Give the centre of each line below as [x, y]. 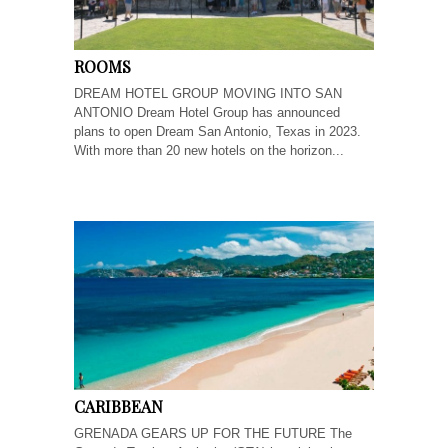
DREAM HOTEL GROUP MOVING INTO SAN [208, 94]
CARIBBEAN [118, 406]
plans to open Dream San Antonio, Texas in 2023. [217, 132]
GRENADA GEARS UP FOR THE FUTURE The [213, 433]
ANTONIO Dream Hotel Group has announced [207, 113]
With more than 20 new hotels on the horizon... [209, 151]
